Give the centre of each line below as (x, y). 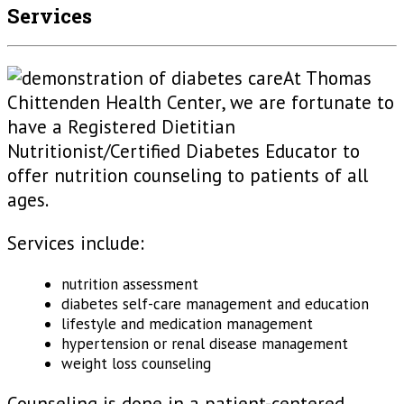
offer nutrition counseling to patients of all (188, 176)
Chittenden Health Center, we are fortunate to (201, 103)
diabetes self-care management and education (215, 303)
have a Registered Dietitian (121, 127)
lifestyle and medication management (187, 323)
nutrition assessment (130, 284)
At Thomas (327, 78)
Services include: (76, 243)
